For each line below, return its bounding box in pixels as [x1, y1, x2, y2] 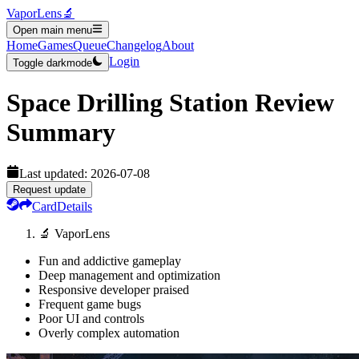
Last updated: [19, 166, 91, 180]
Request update [13, 183, 86, 196]
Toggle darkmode [13, 56, 92, 69]
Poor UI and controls [38, 311, 144, 325]
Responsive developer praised [38, 282, 189, 296]
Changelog [107, 38, 162, 53]
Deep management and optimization [38, 268, 220, 282]
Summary [6, 118, 115, 147]
